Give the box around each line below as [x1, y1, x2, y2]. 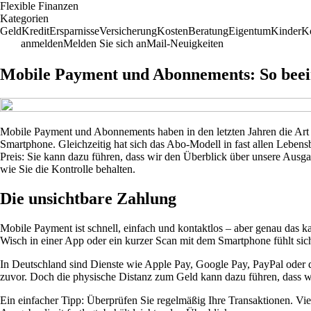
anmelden [21, 37, 63, 49]
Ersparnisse [49, 25, 99, 37]
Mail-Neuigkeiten [146, 37, 224, 49]
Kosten [157, 25, 188, 37]
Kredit [22, 25, 49, 37]
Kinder [271, 25, 301, 37]
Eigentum [228, 25, 271, 37]
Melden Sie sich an [63, 37, 146, 49]
